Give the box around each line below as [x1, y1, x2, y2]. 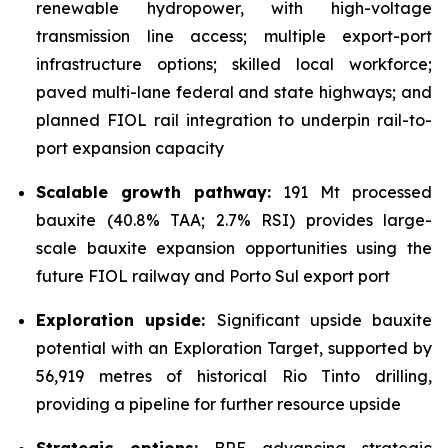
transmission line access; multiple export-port [36, 26, 432, 46]
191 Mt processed [271, 182, 432, 202]
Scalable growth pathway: [36, 182, 271, 202]
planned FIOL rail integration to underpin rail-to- [36, 110, 432, 130]
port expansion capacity [36, 138, 224, 158]
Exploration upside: [36, 310, 217, 330]
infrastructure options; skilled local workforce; [36, 54, 432, 74]
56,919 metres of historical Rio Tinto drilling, [36, 366, 432, 386]
